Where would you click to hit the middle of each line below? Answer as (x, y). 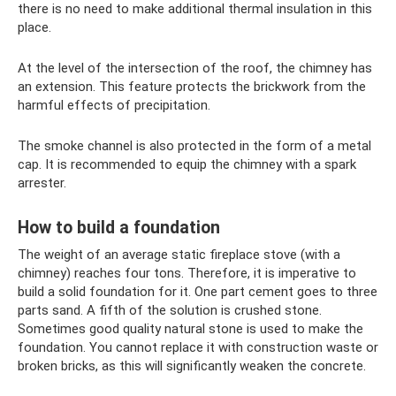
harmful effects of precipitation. (114, 105)
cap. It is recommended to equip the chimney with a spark (187, 164)
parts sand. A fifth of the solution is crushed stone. (170, 310)
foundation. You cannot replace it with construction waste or (198, 347)
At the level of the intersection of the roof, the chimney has (195, 68)
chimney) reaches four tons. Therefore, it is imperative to (187, 273)
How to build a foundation (119, 228)
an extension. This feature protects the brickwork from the (192, 86)
